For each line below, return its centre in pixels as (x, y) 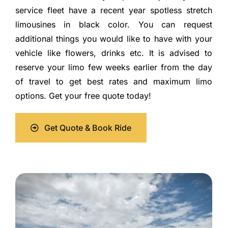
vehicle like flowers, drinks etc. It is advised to (114, 53)
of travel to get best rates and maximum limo (114, 82)
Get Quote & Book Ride (88, 128)
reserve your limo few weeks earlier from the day (114, 67)
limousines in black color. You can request (114, 25)
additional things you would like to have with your (114, 39)
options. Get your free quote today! (83, 96)
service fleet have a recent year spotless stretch (114, 10)
